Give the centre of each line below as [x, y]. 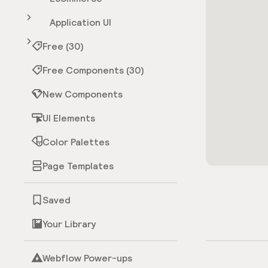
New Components [83, 94]
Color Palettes [76, 142]
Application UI [80, 22]
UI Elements [69, 118]
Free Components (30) [93, 70]
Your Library [69, 224]
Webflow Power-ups [87, 258]
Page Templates [78, 166]
